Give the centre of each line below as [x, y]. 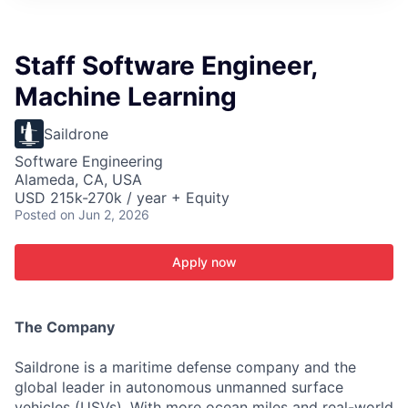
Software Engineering [89, 161]
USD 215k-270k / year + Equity [122, 198]
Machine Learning [126, 97]
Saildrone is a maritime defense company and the [185, 367]
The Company [65, 327]
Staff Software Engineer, [166, 66]
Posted [36, 214]
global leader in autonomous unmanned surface [179, 387]
